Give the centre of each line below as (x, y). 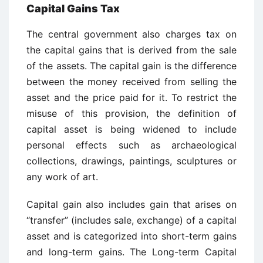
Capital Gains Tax (73, 9)
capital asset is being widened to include (131, 129)
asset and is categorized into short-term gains (131, 236)
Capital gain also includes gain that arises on (131, 204)
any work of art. (62, 177)
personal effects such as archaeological (131, 145)
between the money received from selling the (131, 82)
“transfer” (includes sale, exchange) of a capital (131, 220)
